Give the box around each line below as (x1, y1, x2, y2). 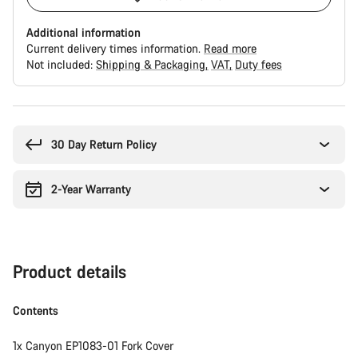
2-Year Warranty (51, 181, 132, 197)
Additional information (26, 25, 141, 40)
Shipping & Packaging (96, 57, 209, 72)
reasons (12, 121, 50, 136)
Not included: (26, 57, 96, 72)
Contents (13, 303, 58, 318)
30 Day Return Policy (51, 137, 157, 152)
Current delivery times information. (26, 41, 204, 56)
